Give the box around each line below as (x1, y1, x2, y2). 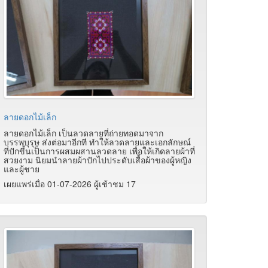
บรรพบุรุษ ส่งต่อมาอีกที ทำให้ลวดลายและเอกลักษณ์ (4, 135, 191, 148)
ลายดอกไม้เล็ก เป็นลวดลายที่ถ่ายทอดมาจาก (4, 126, 163, 139)
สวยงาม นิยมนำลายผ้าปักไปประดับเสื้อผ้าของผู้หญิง (4, 153, 191, 166)
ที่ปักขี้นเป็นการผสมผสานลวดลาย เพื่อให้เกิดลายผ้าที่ (4, 144, 195, 157)
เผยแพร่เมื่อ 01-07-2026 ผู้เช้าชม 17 (4, 177, 136, 190)
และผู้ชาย (4, 162, 39, 175)
